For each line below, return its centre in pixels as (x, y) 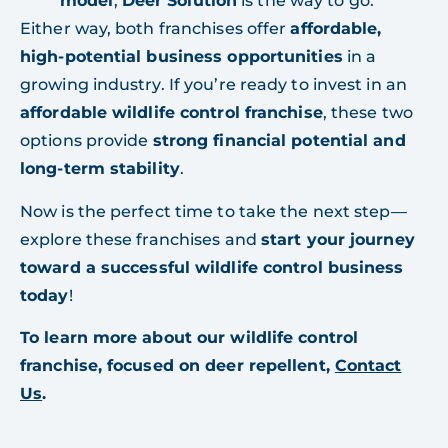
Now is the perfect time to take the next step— (213, 211)
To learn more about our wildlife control (189, 338)
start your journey (337, 239)
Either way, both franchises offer (155, 29)
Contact (368, 366)
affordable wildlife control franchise (171, 113)
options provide (86, 141)
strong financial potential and (279, 141)
